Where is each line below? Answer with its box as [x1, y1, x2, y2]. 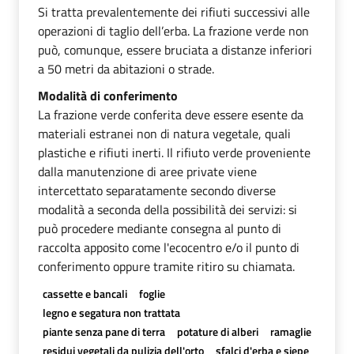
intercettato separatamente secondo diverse [38, 180, 276, 200]
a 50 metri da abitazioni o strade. [38, 58, 214, 78]
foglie [138, 284, 165, 302]
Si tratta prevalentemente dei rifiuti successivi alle [38, 2, 310, 21]
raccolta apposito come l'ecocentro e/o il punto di [38, 237, 299, 257]
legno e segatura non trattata [42, 303, 180, 321]
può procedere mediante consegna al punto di [38, 218, 281, 238]
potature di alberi [176, 322, 258, 340]
